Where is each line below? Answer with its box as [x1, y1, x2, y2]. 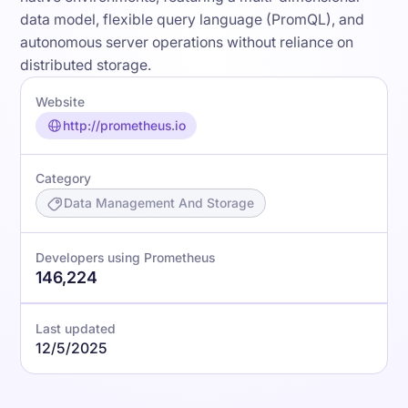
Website [36, 94, 86, 109]
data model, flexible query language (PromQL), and [20, 10, 365, 28]
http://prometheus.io [62, 117, 186, 133]
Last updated [36, 321, 117, 336]
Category [36, 171, 92, 187]
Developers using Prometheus [36, 250, 216, 266]
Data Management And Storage [63, 196, 254, 211]
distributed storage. [20, 56, 152, 74]
